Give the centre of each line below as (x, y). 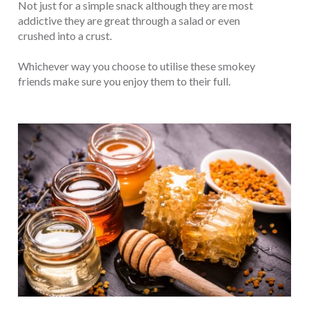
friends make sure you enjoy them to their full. (124, 81)
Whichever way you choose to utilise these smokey (137, 66)
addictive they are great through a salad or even (129, 20)
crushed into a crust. (65, 35)
